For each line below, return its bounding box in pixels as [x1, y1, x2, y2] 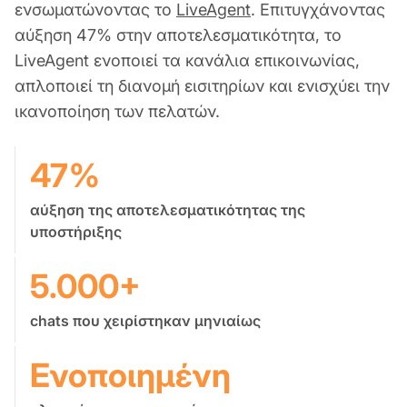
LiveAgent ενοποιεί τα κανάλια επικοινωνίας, [15, 50, 360, 70]
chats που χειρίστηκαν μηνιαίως [30, 311, 261, 330]
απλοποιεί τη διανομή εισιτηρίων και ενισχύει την [15, 75, 390, 95]
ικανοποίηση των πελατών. [15, 101, 220, 121]
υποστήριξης [30, 222, 122, 241]
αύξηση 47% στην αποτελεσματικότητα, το [15, 25, 342, 45]
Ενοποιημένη [30, 354, 231, 395]
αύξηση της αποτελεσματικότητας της [30, 200, 305, 219]
